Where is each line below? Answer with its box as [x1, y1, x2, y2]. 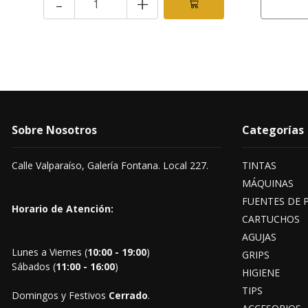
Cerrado [109, 289, 148, 302]
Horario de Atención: [12, 202, 113, 215]
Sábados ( [12, 260, 56, 273]
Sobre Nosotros [12, 122, 97, 137]
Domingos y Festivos [12, 289, 109, 302]
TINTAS [242, 159, 276, 172]
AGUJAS [242, 230, 276, 243]
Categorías [242, 122, 304, 137]
